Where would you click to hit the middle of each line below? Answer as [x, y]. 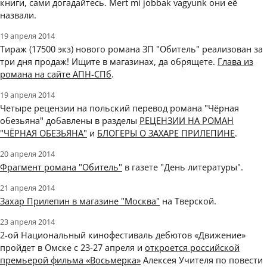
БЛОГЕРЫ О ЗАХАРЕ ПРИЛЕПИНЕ [166, 133]
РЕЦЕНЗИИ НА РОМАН [187, 121]
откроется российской [192, 248]
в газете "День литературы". [183, 167]
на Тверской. [188, 201]
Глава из [235, 62]
